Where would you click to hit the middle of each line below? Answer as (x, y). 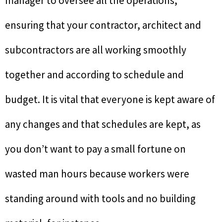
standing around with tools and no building (100, 198)
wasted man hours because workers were (97, 173)
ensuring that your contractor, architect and (103, 25)
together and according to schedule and (94, 74)
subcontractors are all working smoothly (96, 50)
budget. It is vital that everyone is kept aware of (110, 99)
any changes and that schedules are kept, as (103, 124)
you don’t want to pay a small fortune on (95, 149)
